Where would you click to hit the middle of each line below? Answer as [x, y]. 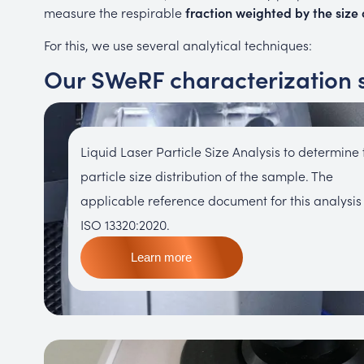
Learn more [162, 258]
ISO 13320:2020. [125, 225]
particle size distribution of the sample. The [206, 176]
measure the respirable [114, 12]
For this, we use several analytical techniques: [179, 44]
